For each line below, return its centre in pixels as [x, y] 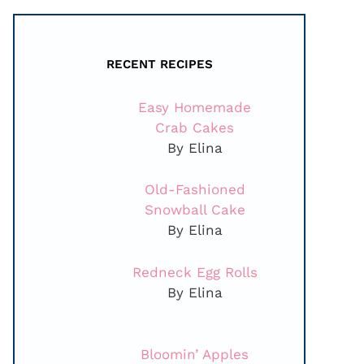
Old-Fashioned [195, 190]
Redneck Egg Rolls [195, 272]
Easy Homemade [195, 107]
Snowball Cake [195, 210]
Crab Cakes [195, 128]
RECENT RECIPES [159, 64]
